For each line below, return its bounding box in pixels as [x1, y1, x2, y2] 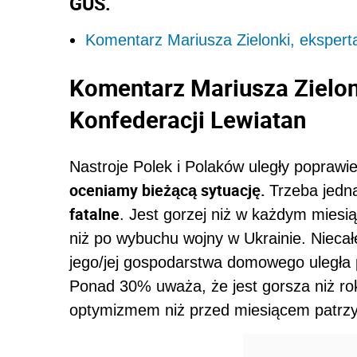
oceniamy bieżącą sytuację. [69, 179, 269, 202]
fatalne [69, 203, 120, 226]
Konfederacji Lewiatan [69, 103, 306, 135]
